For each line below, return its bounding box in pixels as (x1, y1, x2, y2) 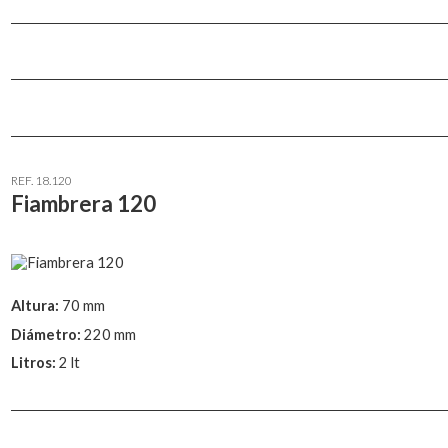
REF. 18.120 (11, 173, 72, 189)
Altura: (11, 296, 62, 314)
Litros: (11, 354, 59, 372)
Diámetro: (11, 325, 84, 343)
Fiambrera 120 (11, 190, 156, 218)
